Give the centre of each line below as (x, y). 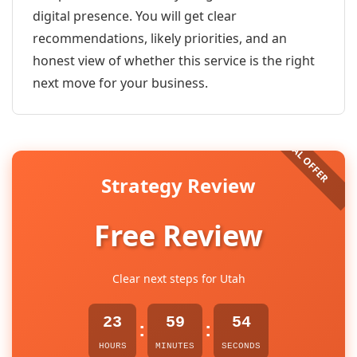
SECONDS (241, 346)
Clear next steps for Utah (178, 279)
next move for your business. (120, 83)
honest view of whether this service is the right (174, 61)
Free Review (178, 235)
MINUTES (175, 346)
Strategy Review (178, 185)
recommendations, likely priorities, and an (160, 38)
